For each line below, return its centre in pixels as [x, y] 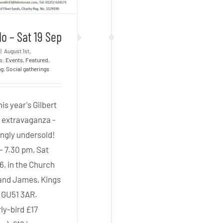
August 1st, [18, 51]
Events [14, 60]
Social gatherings [28, 69]
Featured [37, 60]
